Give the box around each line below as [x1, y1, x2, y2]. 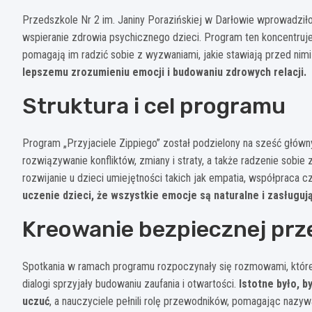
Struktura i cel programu [22, 92, 286, 119]
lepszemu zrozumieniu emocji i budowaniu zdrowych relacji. [22, 65, 306, 79]
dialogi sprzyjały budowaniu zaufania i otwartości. [22, 276, 239, 290]
